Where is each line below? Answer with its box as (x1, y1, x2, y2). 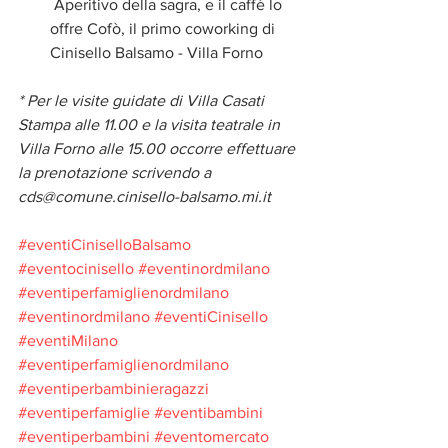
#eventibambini (154, 403, 263, 421)
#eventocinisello (18, 259, 134, 277)
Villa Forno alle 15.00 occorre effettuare (18, 139, 299, 157)
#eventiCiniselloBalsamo (18, 235, 191, 253)
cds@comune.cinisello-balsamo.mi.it (18, 187, 271, 205)
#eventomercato (154, 427, 269, 445)
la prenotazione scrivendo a (18, 163, 215, 181)
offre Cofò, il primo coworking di (50, 19, 279, 37)
